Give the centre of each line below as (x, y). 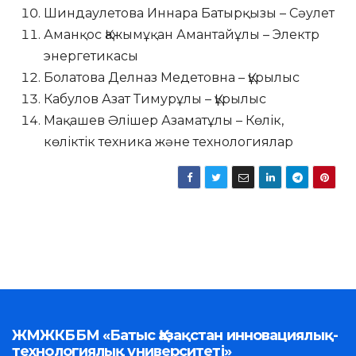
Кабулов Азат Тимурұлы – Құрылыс (155, 99)
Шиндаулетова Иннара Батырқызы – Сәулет (189, 13)
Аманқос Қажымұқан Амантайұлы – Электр (182, 34)
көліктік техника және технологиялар (168, 141)
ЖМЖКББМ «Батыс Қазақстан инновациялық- (175, 335)
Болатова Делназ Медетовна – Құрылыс (172, 77)
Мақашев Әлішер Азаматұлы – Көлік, (164, 120)
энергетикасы (91, 56)
